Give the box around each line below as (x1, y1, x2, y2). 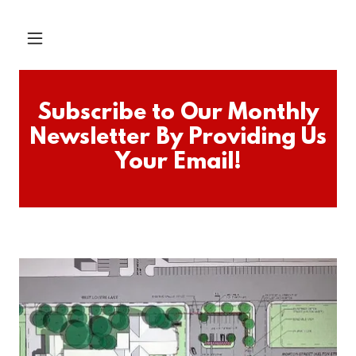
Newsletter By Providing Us (29, 126, 327, 151)
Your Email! (114, 150, 242, 176)
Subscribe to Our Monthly (37, 101, 319, 126)
